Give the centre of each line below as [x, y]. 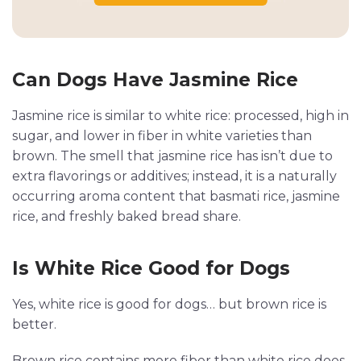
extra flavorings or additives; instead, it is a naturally [174, 176]
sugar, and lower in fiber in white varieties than [162, 136]
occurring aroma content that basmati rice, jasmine [176, 197]
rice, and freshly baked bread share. [127, 217]
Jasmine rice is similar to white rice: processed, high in [180, 116]
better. [34, 325]
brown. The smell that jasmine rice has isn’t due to [172, 156]
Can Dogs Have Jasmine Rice [155, 80]
